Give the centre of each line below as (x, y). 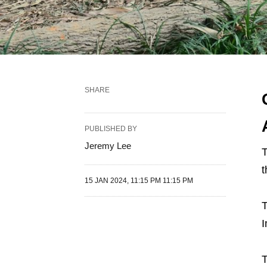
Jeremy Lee (108, 146)
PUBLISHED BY (111, 129)
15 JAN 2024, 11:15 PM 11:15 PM (139, 181)
